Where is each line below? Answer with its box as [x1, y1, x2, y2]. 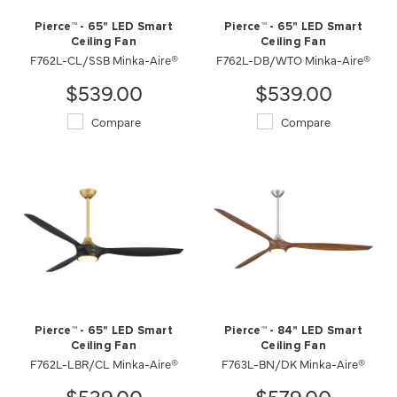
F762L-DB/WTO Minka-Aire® [216, 51, 370, 67]
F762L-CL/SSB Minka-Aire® [29, 51, 178, 67]
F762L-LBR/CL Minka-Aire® [29, 354, 178, 371]
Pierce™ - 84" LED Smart [224, 324, 362, 337]
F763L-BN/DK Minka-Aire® [222, 354, 365, 371]
